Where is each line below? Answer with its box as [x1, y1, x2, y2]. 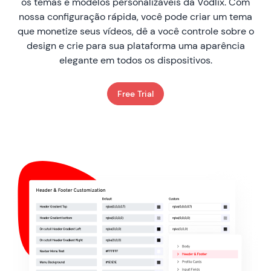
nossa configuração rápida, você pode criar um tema [19, 10, 252, 24]
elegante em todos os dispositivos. [59, 54, 212, 67]
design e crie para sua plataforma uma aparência [26, 39, 245, 53]
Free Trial [117, 88, 154, 100]
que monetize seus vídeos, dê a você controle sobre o [17, 25, 254, 38]
